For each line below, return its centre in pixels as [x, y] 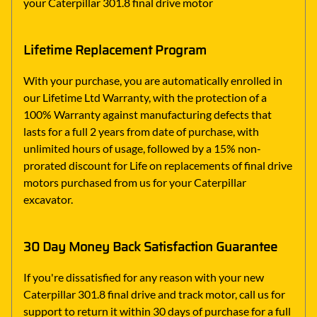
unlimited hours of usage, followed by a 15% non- [142, 148]
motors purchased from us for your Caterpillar [135, 182]
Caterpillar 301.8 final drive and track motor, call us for [154, 294]
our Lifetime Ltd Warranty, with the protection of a [145, 97]
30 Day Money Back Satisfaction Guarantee [150, 247]
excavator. [48, 199]
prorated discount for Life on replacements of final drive [158, 165]
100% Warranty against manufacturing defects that [148, 114]
